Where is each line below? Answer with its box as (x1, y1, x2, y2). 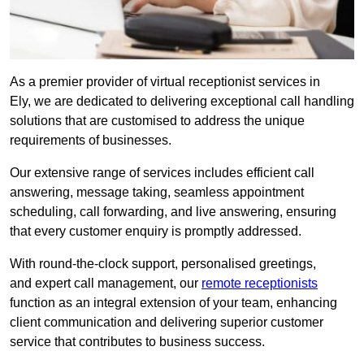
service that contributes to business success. (10, 335, 265, 349)
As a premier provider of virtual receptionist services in (10, 75, 320, 89)
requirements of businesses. (10, 133, 171, 148)
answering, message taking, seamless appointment (10, 185, 304, 200)
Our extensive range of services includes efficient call (10, 166, 314, 180)
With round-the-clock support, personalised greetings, (10, 257, 316, 271)
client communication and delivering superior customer (10, 315, 323, 330)
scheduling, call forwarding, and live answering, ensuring (10, 205, 336, 219)
